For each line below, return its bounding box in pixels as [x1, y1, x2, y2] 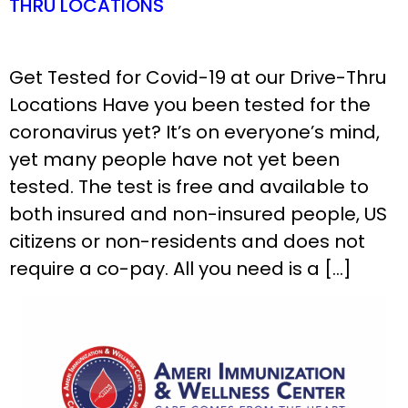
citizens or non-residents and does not [9, 229, 365, 254]
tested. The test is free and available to [9, 174, 369, 199]
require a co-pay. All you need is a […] [9, 256, 352, 281]
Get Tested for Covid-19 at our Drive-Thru [9, 65, 386, 90]
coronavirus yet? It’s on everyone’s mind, [9, 119, 380, 145]
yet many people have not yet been [9, 147, 340, 172]
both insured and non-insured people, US [9, 201, 387, 227]
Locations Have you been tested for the [9, 92, 371, 117]
